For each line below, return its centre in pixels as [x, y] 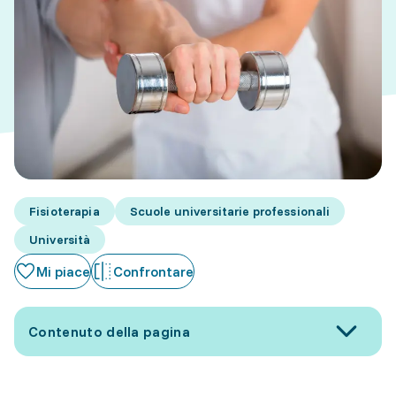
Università [60, 240]
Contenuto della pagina [110, 332]
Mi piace [63, 272]
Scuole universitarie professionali [230, 212]
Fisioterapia [65, 212]
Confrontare [153, 272]
